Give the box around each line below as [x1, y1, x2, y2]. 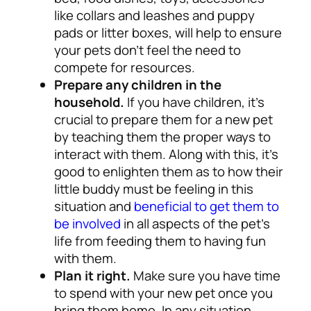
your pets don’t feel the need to [54, 40, 241, 59]
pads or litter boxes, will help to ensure [54, 23, 282, 42]
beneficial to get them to [134, 196, 279, 215]
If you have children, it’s [124, 92, 264, 111]
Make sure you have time [133, 266, 280, 285]
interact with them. [54, 144, 169, 163]
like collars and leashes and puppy [54, 6, 255, 24]
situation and [54, 196, 134, 215]
